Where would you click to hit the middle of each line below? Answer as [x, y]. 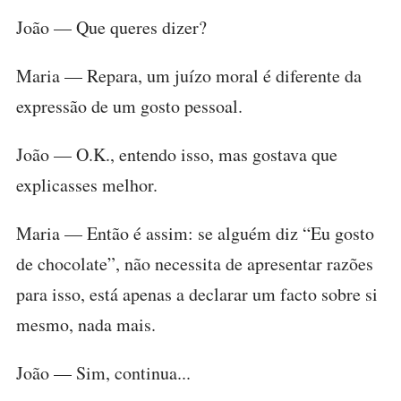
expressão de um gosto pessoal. [129, 106]
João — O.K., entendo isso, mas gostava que [177, 154]
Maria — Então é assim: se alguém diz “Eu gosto [195, 233]
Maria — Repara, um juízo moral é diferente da [189, 76]
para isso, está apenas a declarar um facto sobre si [197, 294]
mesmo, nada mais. [86, 324]
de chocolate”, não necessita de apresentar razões [195, 264]
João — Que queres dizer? [111, 27]
